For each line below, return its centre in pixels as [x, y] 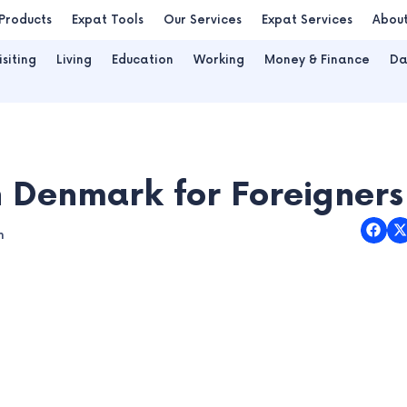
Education [143, 60]
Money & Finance [317, 60]
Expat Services [307, 20]
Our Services [203, 20]
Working [219, 60]
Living [74, 60]
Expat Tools [108, 20]
